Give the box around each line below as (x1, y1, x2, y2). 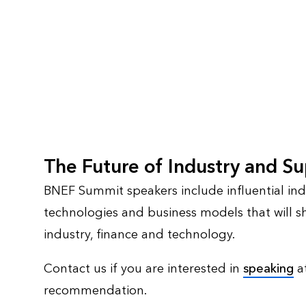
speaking (243, 261, 294, 277)
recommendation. (44, 283, 147, 299)
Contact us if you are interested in (44, 261, 243, 277)
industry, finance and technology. (44, 227, 235, 243)
